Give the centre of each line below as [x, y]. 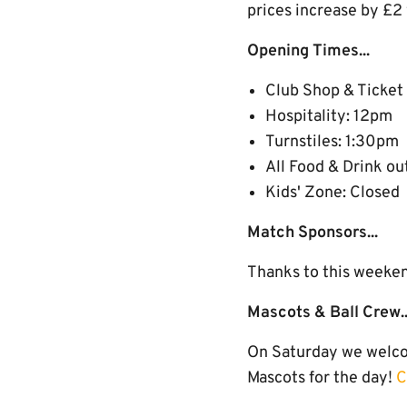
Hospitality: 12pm [329, 117]
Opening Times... [308, 51]
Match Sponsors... [313, 233]
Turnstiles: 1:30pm [332, 142]
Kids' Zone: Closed [333, 193]
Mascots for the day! [322, 378]
